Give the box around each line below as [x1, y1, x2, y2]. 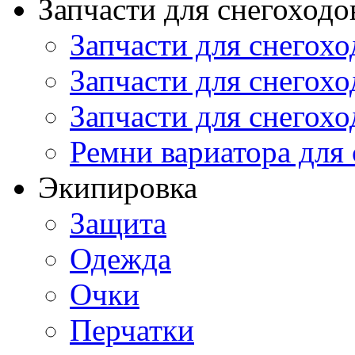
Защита [70, 205, 166, 240]
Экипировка [38, 170, 197, 204]
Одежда [70, 241, 171, 276]
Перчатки [70, 312, 194, 347]
